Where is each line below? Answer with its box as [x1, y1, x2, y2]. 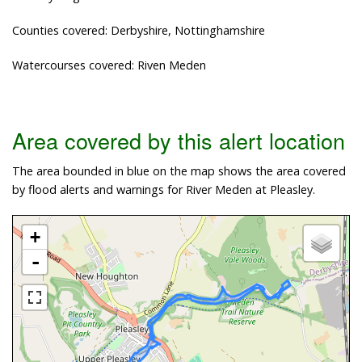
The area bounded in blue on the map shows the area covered [12, 163, 346, 179]
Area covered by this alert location [12, 124, 345, 157]
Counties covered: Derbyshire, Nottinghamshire [12, 22, 265, 38]
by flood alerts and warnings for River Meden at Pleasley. [12, 182, 315, 198]
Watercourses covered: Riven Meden [12, 57, 206, 73]
